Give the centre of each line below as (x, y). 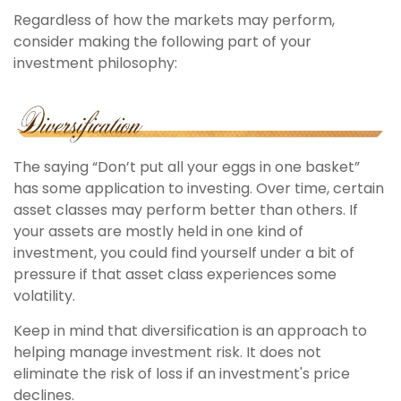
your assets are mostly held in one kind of (158, 231)
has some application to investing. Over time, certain (199, 188)
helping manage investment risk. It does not (167, 352)
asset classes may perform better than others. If (186, 209)
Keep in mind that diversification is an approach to (190, 330)
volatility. (44, 295)
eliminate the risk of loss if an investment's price (182, 373)
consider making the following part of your (162, 42)
